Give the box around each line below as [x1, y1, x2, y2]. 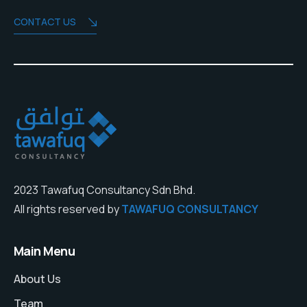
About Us [14, 271, 61, 287]
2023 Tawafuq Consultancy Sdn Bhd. [14, 182, 195, 198]
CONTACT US [14, 15, 76, 29]
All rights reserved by [14, 201, 121, 217]
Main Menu [14, 243, 75, 260]
